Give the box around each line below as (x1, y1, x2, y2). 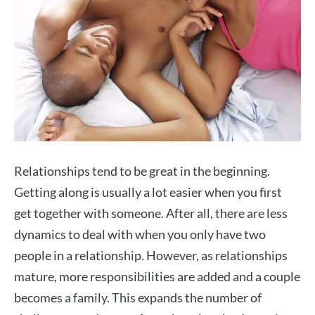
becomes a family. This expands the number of (14, 290, 262, 306)
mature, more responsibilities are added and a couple (14, 269, 300, 285)
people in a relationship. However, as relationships (14, 247, 288, 264)
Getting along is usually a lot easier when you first (14, 184, 282, 200)
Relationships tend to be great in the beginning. (14, 163, 270, 179)
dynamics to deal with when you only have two (14, 226, 266, 243)
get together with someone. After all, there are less (14, 205, 288, 221)
